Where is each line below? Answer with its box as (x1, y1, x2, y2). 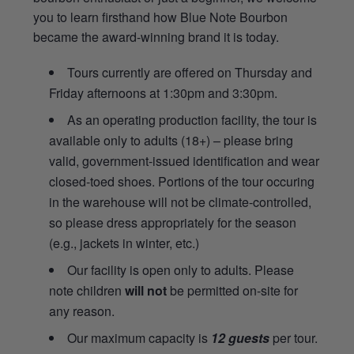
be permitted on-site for (167, 281, 299, 299)
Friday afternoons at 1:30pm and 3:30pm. (49, 83, 278, 102)
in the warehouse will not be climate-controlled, (49, 192, 312, 211)
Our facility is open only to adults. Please (67, 260, 295, 279)
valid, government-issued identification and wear (49, 151, 320, 170)
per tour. (269, 328, 318, 347)
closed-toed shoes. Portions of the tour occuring (49, 171, 315, 190)
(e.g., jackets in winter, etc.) (49, 233, 200, 252)
